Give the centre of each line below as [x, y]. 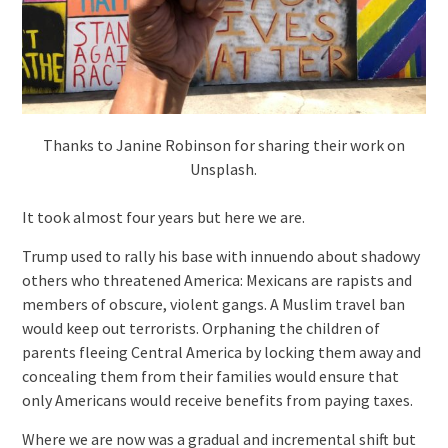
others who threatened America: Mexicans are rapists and [216, 279]
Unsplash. [224, 168]
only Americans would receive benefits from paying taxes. [217, 399]
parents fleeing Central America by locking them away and [221, 351]
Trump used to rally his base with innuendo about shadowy [220, 255]
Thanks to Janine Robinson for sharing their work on [223, 144]
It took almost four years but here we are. [163, 216]
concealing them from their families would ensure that [210, 375]
